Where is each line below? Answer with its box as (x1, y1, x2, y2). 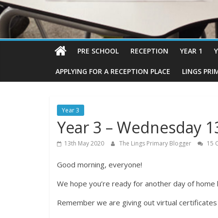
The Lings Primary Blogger (119, 139, 193, 148)
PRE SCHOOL (77, 46, 119, 56)
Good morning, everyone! (57, 160, 142, 170)
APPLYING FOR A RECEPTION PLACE (55, 67, 170, 76)
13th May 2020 (64, 139, 104, 148)
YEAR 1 (180, 46, 202, 56)
